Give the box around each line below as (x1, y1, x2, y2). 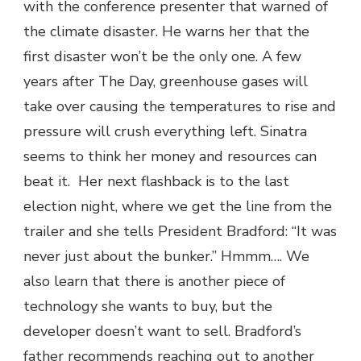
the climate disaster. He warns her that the (23, 22, 309, 42)
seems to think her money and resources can (23, 147, 317, 167)
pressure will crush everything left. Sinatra (23, 122, 307, 142)
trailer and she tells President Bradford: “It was (23, 222, 337, 242)
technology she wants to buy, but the (23, 297, 272, 317)
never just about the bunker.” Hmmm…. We (23, 247, 309, 267)
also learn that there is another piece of (23, 272, 285, 292)
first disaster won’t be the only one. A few (23, 47, 301, 67)
